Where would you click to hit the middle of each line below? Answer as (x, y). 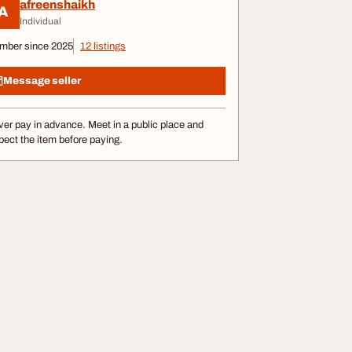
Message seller (42, 81)
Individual (40, 21)
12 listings (103, 46)
